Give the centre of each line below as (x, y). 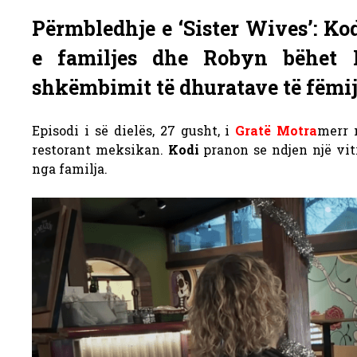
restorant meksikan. (100, 149)
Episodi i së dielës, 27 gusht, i (134, 130)
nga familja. (70, 169)
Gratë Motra (277, 130)
